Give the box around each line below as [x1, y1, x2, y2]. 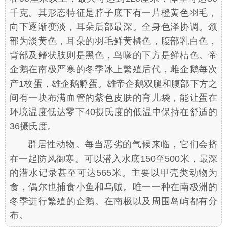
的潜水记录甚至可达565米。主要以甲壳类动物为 [10, 167, 217, 178]
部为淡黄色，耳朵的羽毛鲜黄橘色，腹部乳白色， [10, 35, 217, 46]
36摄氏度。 [10, 121, 56, 131]
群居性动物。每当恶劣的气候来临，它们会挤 [28, 139, 217, 149]
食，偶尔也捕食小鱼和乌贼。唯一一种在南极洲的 [10, 181, 217, 192]
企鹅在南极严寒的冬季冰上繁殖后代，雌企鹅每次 [10, 64, 217, 74]
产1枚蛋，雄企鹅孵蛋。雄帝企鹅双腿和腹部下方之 [10, 78, 217, 89]
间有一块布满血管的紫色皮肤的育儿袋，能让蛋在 [10, 92, 217, 103]
